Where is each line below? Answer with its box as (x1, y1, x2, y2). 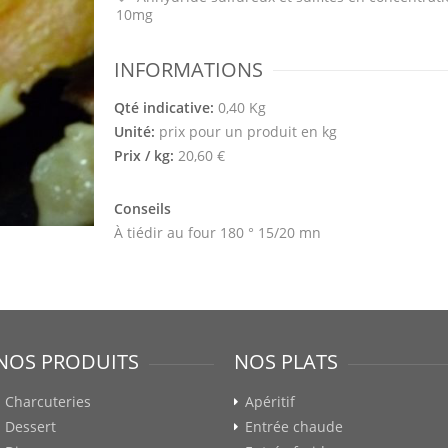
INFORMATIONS (114, 56, 263, 83)
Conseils (114, 199, 171, 218)
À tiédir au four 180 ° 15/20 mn (114, 223, 321, 242)
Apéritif (245, 392, 295, 411)
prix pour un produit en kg (159, 122, 337, 141)
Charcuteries (5, 392, 91, 411)
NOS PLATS (234, 348, 338, 375)
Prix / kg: (114, 146, 178, 165)
